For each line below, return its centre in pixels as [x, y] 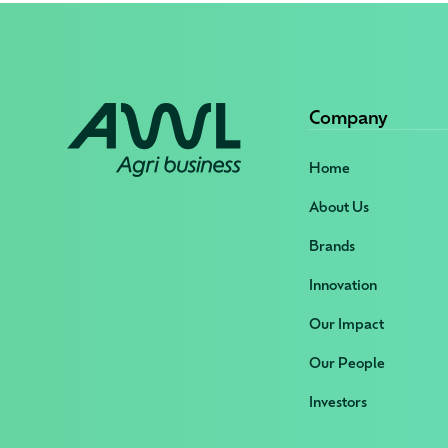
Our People [347, 362]
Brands [332, 245]
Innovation [343, 284]
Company [349, 116]
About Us [339, 206]
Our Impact [347, 323]
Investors [338, 401]
